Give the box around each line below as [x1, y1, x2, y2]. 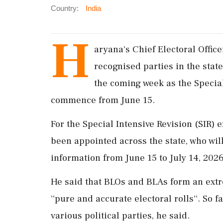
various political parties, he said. [51, 209, 190, 222]
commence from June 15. [51, 94, 155, 106]
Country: [51, 3, 79, 12]
